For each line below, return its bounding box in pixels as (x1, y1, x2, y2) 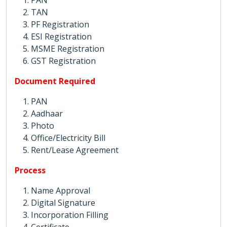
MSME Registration (31, 43, 104, 54)
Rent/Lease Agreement (31, 144, 119, 156)
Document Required (15, 75, 95, 87)
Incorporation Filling (31, 209, 108, 220)
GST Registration (31, 55, 96, 66)
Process (15, 165, 46, 176)
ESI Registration (31, 31, 92, 42)
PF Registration (31, 19, 89, 30)
